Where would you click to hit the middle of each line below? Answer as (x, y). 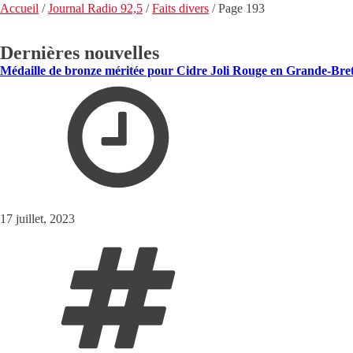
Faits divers (180, 9)
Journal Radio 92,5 (95, 9)
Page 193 (242, 9)
